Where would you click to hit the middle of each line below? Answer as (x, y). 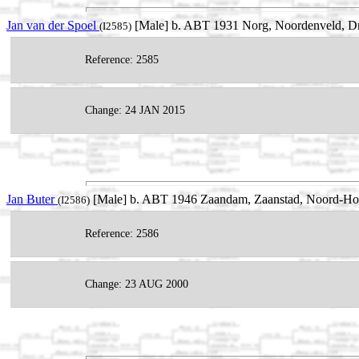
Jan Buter (32, 200)
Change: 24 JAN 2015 (135, 111)
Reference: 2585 (122, 60)
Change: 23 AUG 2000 (137, 284)
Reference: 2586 (122, 234)
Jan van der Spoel (53, 26)
